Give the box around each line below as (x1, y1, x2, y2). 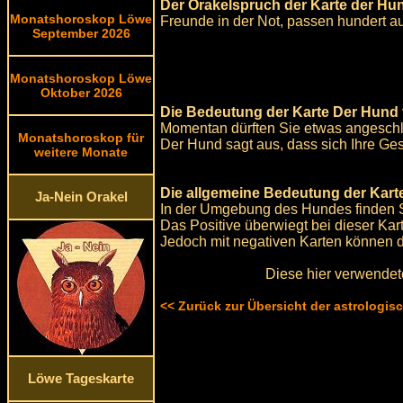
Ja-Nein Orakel (34, 190, 128, 204)
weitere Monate (34, 145, 128, 159)
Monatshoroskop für (18, 130, 144, 145)
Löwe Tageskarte (28, 372, 134, 386)
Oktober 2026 (40, 85, 122, 100)
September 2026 (31, 26, 130, 40)
